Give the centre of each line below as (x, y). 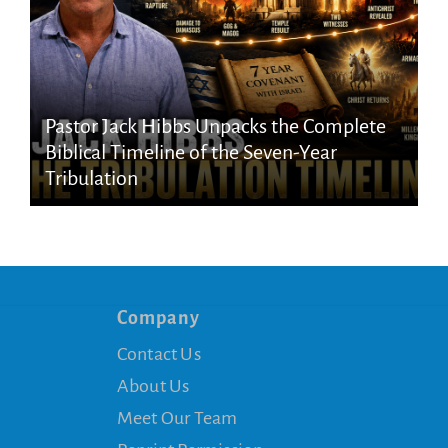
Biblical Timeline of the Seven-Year (191, 151)
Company (158, 317)
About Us (153, 385)
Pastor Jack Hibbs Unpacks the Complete (215, 125)
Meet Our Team (177, 417)
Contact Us (158, 353)
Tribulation (91, 177)
